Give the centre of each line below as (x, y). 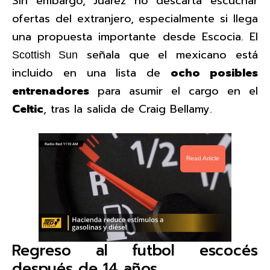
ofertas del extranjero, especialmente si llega (135, 18)
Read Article (203, 158)
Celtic (28, 109)
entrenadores (51, 91)
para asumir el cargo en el (174, 91)
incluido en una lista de (92, 73)
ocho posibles (215, 73)
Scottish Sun (45, 55)
